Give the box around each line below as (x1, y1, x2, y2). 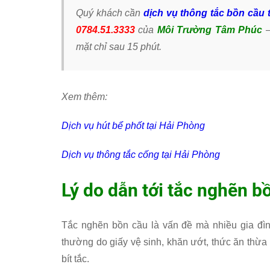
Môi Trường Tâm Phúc (157, 25, 263, 35)
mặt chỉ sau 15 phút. (76, 42, 162, 52)
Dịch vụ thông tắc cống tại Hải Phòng (61, 149, 220, 160)
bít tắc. (61, 254, 89, 264)
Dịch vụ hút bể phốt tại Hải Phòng (61, 121, 205, 131)
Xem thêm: (61, 92, 107, 102)
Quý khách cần (76, 8, 143, 18)
